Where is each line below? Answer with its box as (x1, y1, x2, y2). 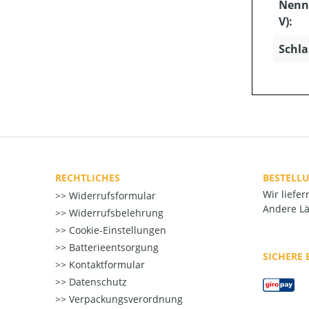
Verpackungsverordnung (66, 292, 183, 306)
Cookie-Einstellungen (66, 223, 166, 237)
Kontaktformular (66, 258, 145, 272)
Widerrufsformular (66, 189, 156, 203)
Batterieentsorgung (66, 241, 159, 255)
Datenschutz (66, 275, 127, 289)
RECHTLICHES (55, 171, 120, 185)
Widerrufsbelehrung (66, 206, 163, 220)
